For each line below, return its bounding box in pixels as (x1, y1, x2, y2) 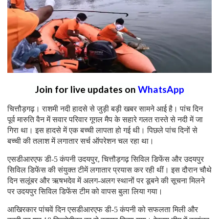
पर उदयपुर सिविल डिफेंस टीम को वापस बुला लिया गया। (7, 187, 163, 196)
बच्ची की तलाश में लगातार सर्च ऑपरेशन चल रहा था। (7, 136, 154, 145)
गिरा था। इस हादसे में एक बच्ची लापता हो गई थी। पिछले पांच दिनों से (7, 126, 197, 134)
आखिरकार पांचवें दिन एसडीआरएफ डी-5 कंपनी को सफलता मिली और (7, 205, 198, 214)
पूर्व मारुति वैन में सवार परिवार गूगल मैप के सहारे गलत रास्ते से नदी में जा (7, 115, 203, 124)
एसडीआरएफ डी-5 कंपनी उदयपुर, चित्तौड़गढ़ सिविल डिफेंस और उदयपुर (7, 154, 204, 163)
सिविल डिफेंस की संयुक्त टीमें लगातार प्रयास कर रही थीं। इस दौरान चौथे (7, 165, 212, 174)
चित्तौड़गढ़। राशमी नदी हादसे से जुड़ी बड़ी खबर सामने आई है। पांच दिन (7, 104, 203, 113)
